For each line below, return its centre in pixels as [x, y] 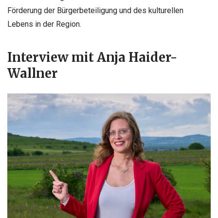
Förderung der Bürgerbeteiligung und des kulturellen [95, 11]
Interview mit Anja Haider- [92, 58]
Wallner [32, 74]
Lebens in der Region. [44, 24]
